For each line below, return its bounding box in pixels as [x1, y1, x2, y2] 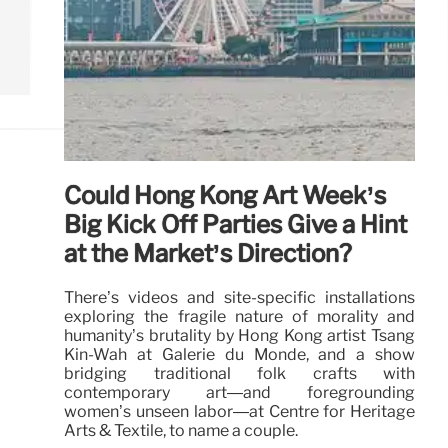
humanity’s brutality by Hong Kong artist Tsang [64, 325, 415, 345]
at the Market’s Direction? [64, 238, 353, 268]
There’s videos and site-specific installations [64, 287, 415, 307]
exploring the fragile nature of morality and [64, 306, 415, 326]
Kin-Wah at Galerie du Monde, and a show [64, 344, 415, 364]
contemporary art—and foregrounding [64, 382, 415, 402]
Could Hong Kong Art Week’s [64, 180, 387, 210]
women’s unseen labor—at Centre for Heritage [64, 401, 415, 421]
